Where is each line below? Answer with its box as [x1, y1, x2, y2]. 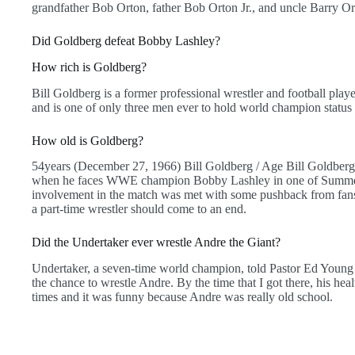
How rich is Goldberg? [32, 59, 147, 74]
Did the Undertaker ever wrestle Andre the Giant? [32, 235, 281, 250]
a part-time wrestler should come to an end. [32, 202, 246, 216]
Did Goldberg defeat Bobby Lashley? [32, 34, 220, 48]
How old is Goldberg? [32, 133, 143, 147]
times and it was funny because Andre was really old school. [32, 290, 333, 304]
